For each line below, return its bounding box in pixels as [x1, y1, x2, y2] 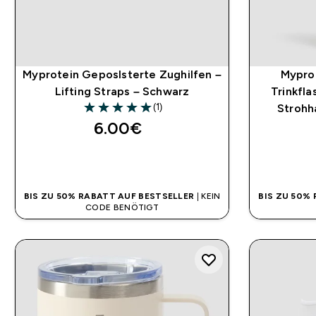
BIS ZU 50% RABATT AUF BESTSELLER [23, 190, 195, 201]
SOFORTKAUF [84, 155, 160, 168]
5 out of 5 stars [81, 108, 162, 121]
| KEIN [194, 190, 221, 201]
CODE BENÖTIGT [85, 202, 159, 212]
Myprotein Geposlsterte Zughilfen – [23, 68, 221, 80]
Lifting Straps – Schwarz [54, 85, 190, 97]
